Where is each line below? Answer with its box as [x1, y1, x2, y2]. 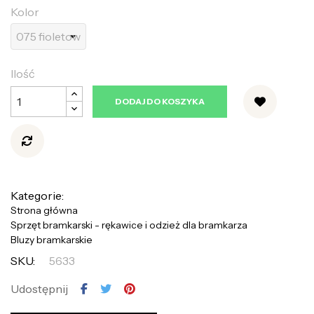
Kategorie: [11, 188, 64, 203]
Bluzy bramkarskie [11, 233, 93, 246]
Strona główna [11, 203, 78, 217]
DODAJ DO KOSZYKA [115, 95, 205, 107]
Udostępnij [11, 281, 68, 296]
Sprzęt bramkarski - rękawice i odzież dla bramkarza [11, 218, 247, 231]
